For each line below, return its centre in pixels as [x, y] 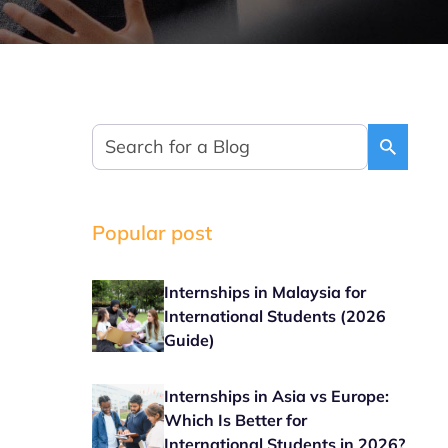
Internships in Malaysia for [265, 292]
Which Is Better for [236, 420]
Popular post [152, 232]
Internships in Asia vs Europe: [277, 396]
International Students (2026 [275, 316]
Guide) [190, 340]
